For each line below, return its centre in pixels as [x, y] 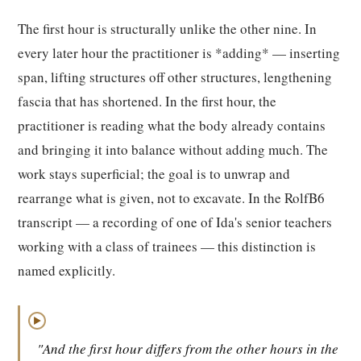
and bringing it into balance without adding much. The [173, 149]
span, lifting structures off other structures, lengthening [175, 77]
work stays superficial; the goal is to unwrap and [154, 174]
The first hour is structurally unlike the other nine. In [167, 29]
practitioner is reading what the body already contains [172, 125]
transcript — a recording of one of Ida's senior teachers [175, 222]
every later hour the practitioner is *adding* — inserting [179, 53]
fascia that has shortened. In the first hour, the [147, 101]
